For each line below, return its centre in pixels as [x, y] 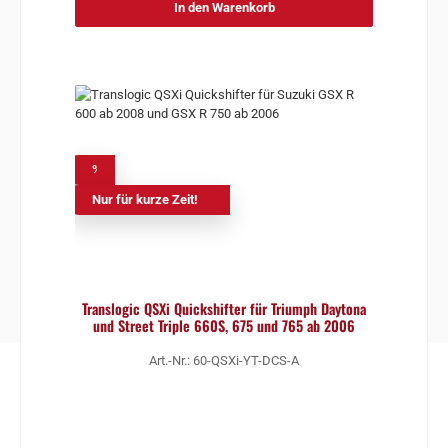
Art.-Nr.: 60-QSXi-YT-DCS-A [224, 361]
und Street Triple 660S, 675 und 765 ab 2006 [224, 325]
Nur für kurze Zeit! [144, 199]
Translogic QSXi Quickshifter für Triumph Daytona [224, 308]
